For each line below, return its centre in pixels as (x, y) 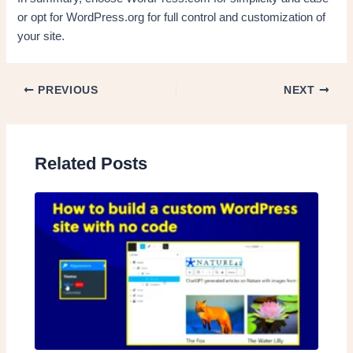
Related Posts (91, 164)
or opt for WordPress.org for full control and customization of (172, 18)
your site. (41, 37)
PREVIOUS (66, 90)
